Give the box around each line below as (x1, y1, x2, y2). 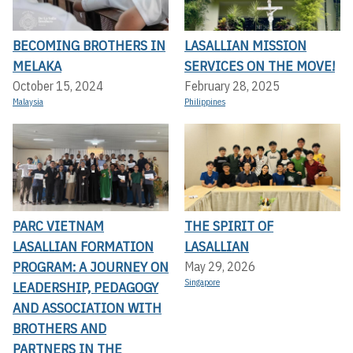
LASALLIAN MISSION (184, 35, 307, 54)
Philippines (184, 95, 225, 107)
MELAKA (13, 56, 61, 75)
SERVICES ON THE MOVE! (184, 56, 335, 75)
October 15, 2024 (13, 77, 103, 94)
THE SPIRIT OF (184, 216, 273, 235)
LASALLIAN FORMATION (13, 236, 154, 255)
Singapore (184, 276, 220, 288)
